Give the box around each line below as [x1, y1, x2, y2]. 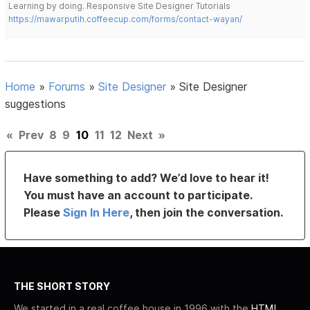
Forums [48, 80, 86, 94]
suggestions [5, 97, 66, 111]
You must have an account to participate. [24, 188, 253, 203]
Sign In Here [63, 206, 130, 220]
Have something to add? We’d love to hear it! [24, 171, 270, 185]
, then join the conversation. [129, 206, 284, 220]
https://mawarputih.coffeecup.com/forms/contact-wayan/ [8, 14, 243, 25]
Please [24, 206, 64, 220]
